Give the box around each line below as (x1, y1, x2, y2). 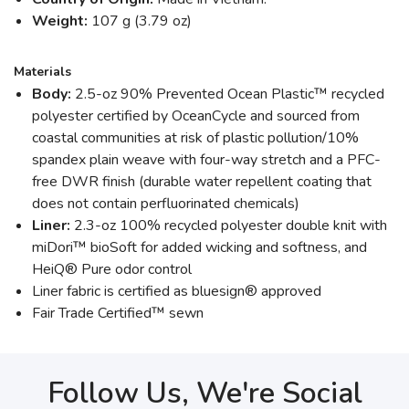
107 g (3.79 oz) (88, 11, 192, 31)
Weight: (32, 11, 88, 31)
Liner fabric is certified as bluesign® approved (32, 281, 321, 301)
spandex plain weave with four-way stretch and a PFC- (32, 150, 381, 170)
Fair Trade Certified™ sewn (32, 303, 204, 323)
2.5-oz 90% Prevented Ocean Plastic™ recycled (71, 84, 384, 104)
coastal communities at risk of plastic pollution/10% (32, 128, 359, 148)
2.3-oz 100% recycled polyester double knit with (70, 215, 387, 236)
